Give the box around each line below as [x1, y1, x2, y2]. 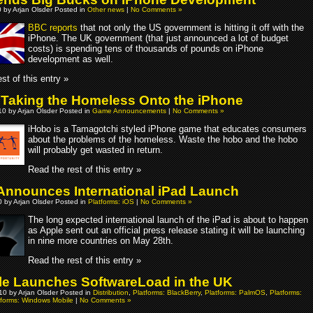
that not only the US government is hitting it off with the [78, 22, 304, 34]
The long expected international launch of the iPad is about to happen [28, 214, 308, 225]
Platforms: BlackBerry [133, 288, 201, 296]
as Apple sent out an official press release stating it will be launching [28, 224, 305, 235]
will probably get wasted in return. [28, 145, 163, 156]
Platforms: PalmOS [205, 288, 265, 296]
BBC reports [28, 22, 78, 34]
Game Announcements [92, 107, 166, 115]
